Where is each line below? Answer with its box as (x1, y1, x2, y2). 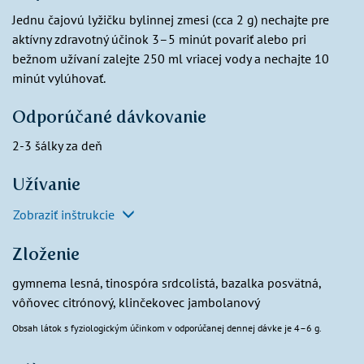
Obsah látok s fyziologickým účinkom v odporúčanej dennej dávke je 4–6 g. (12, 322, 322, 335)
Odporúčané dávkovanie (12, 106, 206, 128)
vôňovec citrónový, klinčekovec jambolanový (12, 294, 260, 311)
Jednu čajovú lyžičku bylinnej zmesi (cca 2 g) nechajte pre (12, 11, 329, 28)
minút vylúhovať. (12, 70, 106, 87)
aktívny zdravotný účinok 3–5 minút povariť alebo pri (12, 31, 306, 48)
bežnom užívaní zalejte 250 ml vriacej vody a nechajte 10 (12, 50, 329, 67)
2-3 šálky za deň (12, 137, 102, 154)
